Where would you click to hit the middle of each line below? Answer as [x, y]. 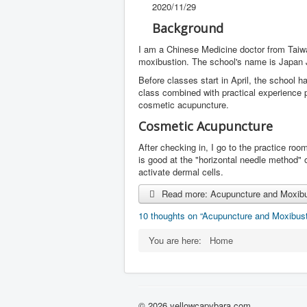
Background [188, 28]
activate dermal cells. [181, 171]
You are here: [178, 240]
